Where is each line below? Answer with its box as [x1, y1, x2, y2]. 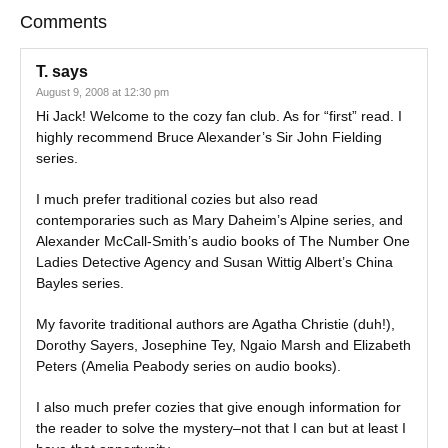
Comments [20, 12, 107, 32]
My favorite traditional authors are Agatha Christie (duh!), [36, 316, 395, 332]
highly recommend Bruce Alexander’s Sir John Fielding [36, 129, 382, 145]
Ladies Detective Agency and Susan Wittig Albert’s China [36, 254, 393, 270]
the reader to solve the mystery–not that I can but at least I [36, 420, 406, 436]
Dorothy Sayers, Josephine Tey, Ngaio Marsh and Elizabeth [36, 337, 411, 353]
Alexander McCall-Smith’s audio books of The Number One [36, 233, 410, 249]
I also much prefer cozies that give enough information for [36, 399, 401, 415]
